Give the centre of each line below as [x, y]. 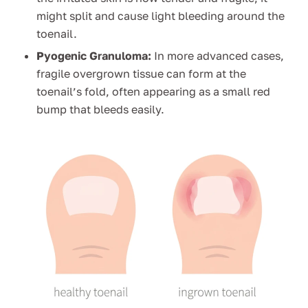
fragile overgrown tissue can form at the [141, 74]
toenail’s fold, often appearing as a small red [153, 92]
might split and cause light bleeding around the [160, 16]
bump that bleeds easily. [100, 110]
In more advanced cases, [217, 56]
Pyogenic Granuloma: [93, 56]
